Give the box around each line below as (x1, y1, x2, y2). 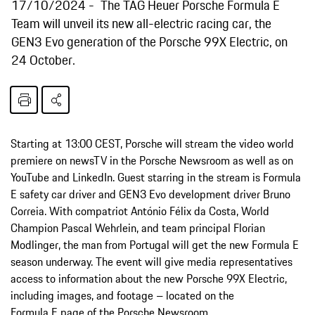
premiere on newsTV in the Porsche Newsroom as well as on (11, 151, 293, 169)
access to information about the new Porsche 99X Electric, (11, 269, 287, 287)
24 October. (11, 49, 75, 70)
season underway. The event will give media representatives (11, 252, 292, 270)
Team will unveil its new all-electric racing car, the (11, 13, 271, 33)
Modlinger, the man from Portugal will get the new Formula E (11, 236, 299, 253)
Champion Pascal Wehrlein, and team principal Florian (11, 219, 265, 236)
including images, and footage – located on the (11, 286, 234, 304)
